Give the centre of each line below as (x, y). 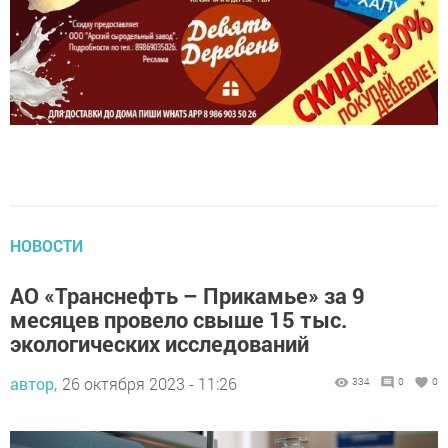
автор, (33, 377)
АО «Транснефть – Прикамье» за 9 (187, 289)
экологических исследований (159, 337)
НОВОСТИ (46, 239)
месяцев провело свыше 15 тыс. (178, 313)
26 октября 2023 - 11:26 (149, 377)
